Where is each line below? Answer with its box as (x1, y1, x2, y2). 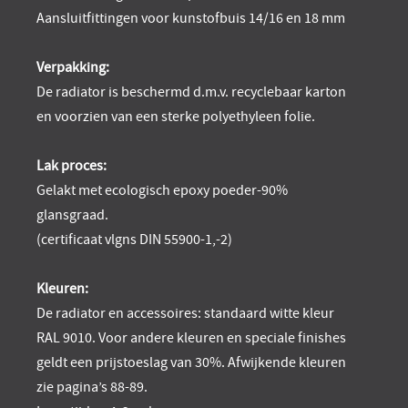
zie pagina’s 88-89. (36, 378, 148, 397)
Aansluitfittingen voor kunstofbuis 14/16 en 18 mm (36, 9, 345, 28)
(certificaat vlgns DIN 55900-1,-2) (36, 230, 232, 250)
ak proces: (44, 157, 107, 176)
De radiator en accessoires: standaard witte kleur (36, 304, 334, 323)
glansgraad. (36, 206, 108, 225)
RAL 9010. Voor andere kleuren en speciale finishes (36, 329, 346, 348)
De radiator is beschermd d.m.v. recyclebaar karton (36, 83, 346, 102)
